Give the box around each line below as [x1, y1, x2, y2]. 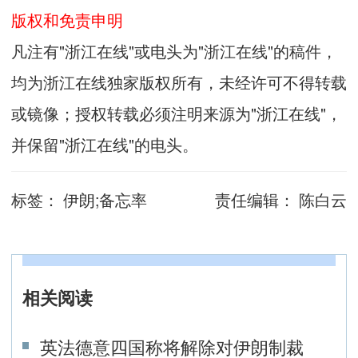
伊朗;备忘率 [59, 187, 147, 211]
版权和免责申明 [11, 7, 123, 31]
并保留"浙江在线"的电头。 [11, 132, 198, 156]
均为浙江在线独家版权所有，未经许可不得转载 [11, 70, 347, 93]
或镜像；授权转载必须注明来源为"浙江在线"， [11, 101, 342, 125]
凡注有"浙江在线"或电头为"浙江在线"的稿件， [11, 38, 337, 62]
